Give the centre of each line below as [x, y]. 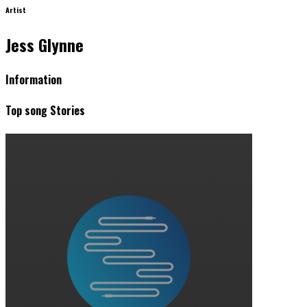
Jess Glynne [45, 44]
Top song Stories [45, 111]
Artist [16, 9]
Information [34, 80]
